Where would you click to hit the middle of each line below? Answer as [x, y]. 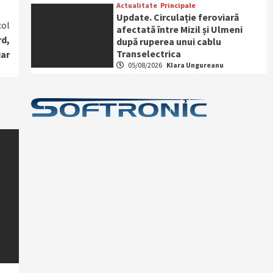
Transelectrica [149, 54]
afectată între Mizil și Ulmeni [180, 29]
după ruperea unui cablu [169, 41]
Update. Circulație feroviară [178, 17]
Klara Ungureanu [195, 65]
